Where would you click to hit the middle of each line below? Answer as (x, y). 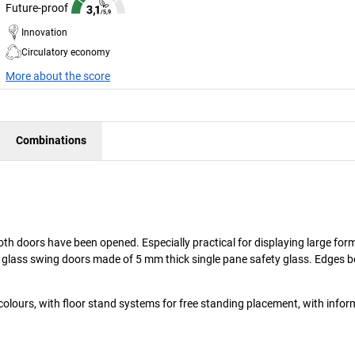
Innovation (45, 32)
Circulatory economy (66, 52)
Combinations (51, 141)
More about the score (58, 76)
